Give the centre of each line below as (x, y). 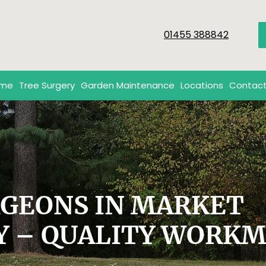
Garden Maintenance (127, 85)
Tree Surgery (47, 85)
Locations (202, 85)
